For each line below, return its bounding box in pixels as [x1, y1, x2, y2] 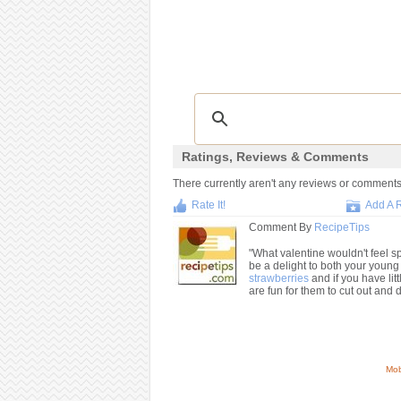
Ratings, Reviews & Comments [181, 149, 369, 164]
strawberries [248, 272, 309, 285]
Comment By [248, 221, 314, 234]
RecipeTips [313, 221, 370, 234]
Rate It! [191, 199, 226, 211]
